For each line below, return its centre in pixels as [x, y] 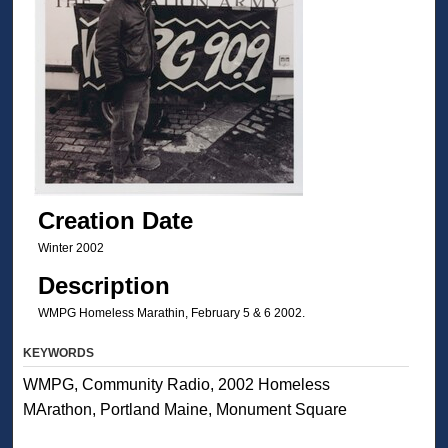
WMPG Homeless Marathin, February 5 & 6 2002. [171, 312]
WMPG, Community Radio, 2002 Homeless [177, 385]
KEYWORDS [59, 353]
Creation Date [115, 220]
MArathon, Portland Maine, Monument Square [185, 410]
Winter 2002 [70, 247]
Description [103, 285]
